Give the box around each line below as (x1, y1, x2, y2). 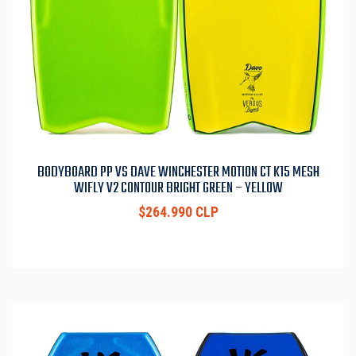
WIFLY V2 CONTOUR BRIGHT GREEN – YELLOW (73, 176, 283, 201)
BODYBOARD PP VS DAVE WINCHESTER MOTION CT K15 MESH (37, 161, 319, 185)
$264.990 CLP (137, 204, 219, 221)
